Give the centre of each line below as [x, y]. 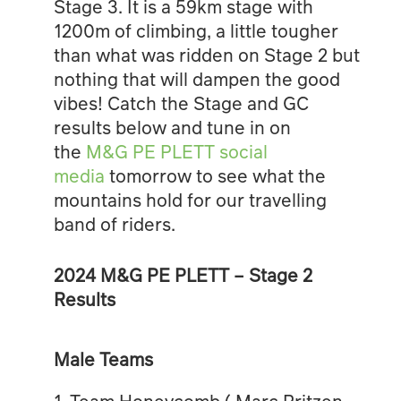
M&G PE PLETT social [176, 151]
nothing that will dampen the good [196, 78]
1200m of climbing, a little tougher [196, 30]
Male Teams [103, 358]
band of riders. [114, 223]
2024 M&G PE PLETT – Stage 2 [183, 274]
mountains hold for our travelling [190, 199]
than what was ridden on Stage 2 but [206, 54]
